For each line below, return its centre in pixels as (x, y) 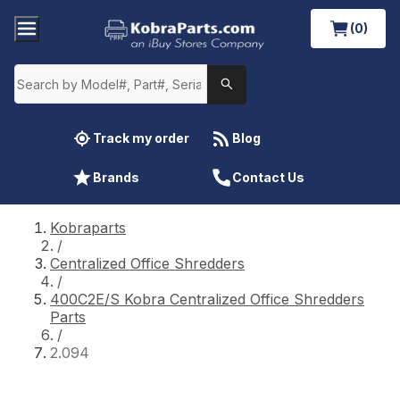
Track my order (141, 137)
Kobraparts (88, 227)
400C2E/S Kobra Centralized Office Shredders (207, 299)
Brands (116, 177)
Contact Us (268, 177)
